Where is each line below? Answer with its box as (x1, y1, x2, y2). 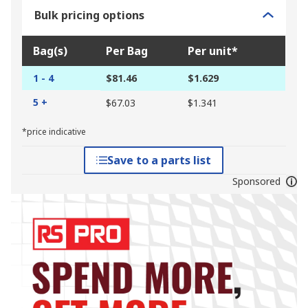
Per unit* (188, 43, 238, 59)
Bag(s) (33, 43, 67, 59)
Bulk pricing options (34, 8, 144, 23)
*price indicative (22, 126, 86, 138)
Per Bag (106, 43, 148, 59)
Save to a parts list (107, 153, 212, 168)
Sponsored (232, 175, 280, 188)
